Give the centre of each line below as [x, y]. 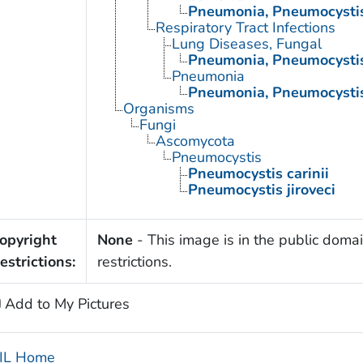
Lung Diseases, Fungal [246, 44]
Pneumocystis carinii [258, 174]
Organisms [158, 109]
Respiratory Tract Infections [245, 28]
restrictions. [134, 262]
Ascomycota [195, 141]
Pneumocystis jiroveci [261, 190]
